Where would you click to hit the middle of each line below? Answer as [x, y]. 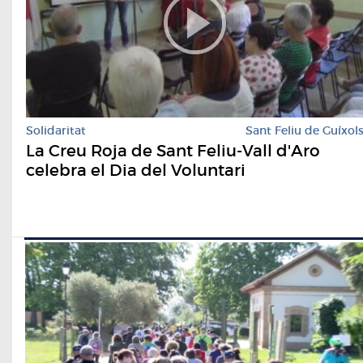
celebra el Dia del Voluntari [136, 170]
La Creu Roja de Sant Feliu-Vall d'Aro [173, 150]
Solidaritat [56, 130]
